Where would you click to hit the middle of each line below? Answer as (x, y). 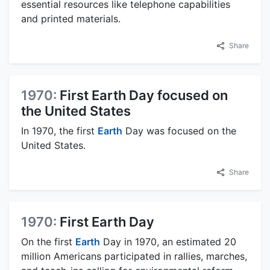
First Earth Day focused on (144, 95)
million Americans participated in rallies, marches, (134, 256)
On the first (48, 241)
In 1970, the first (59, 130)
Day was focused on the (179, 130)
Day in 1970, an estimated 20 (168, 241)
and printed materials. (71, 18)
